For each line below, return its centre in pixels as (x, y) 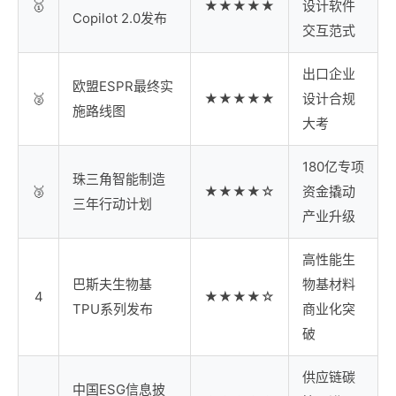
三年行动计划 (112, 204)
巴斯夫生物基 (112, 285)
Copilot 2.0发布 (120, 19)
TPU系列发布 (113, 309)
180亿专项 (333, 167)
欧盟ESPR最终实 (123, 87)
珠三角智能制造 (119, 179)
